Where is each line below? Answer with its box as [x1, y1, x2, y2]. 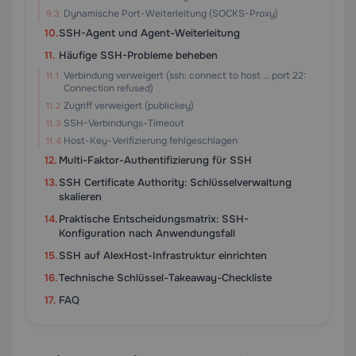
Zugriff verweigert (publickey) [64, 99, 194, 112]
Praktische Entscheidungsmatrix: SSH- [59, 212, 249, 226]
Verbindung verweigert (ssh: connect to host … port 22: [64, 69, 306, 82]
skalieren [59, 190, 102, 203]
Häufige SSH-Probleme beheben [59, 48, 218, 62]
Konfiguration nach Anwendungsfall [59, 226, 235, 240]
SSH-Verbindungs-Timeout [64, 117, 184, 130]
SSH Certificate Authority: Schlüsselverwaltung [59, 176, 292, 189]
